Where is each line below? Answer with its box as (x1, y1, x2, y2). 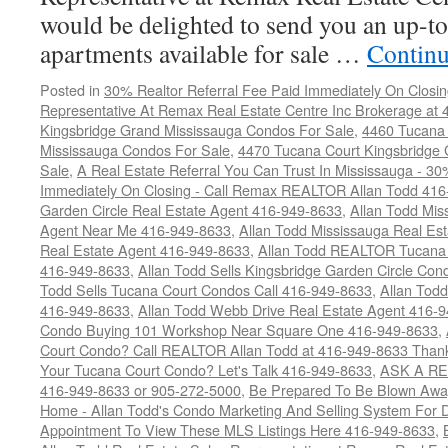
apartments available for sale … (40, 36, 367, 70)
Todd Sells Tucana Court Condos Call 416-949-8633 (40, 279, 372, 300)
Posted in (40, 79, 100, 100)
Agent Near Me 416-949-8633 (40, 219, 231, 240)
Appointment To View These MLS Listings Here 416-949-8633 (40, 419, 435, 440)
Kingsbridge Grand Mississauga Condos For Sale (40, 119, 354, 140)
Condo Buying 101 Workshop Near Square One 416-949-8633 (40, 319, 438, 340)
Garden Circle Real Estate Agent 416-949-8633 (40, 199, 342, 220)
